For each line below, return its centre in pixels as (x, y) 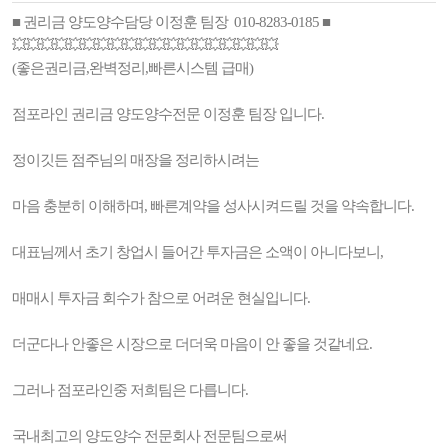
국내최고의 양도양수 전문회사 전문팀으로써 (149, 436)
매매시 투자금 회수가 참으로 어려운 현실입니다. (161, 298)
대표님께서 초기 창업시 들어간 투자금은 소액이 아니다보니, (197, 252)
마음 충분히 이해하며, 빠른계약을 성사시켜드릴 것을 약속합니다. (213, 206)
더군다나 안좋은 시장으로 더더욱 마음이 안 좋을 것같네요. (192, 344)
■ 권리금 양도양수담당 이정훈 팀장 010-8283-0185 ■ (171, 22)
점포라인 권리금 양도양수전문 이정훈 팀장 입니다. (168, 114)
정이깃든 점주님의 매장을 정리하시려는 (135, 160)
